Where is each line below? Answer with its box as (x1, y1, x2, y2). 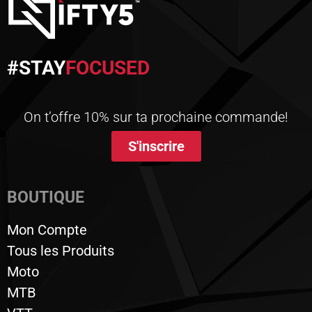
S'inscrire (127, 137, 185, 155)
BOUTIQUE (7, 187, 84, 207)
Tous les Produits (7, 242, 114, 259)
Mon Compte (7, 221, 87, 238)
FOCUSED (65, 56, 150, 79)
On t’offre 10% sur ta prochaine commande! (24, 109, 288, 126)
